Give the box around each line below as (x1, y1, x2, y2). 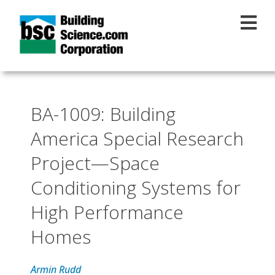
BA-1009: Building (31, 101, 176, 126)
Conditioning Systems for (31, 174, 241, 200)
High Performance (31, 199, 184, 225)
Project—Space (31, 150, 160, 176)
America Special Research (31, 125, 244, 151)
